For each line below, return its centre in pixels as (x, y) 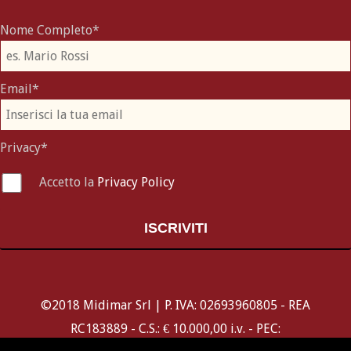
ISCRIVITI (175, 228)
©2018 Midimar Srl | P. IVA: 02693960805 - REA (175, 305)
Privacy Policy (136, 182)
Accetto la (68, 182)
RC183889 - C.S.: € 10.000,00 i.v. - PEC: (175, 328)
